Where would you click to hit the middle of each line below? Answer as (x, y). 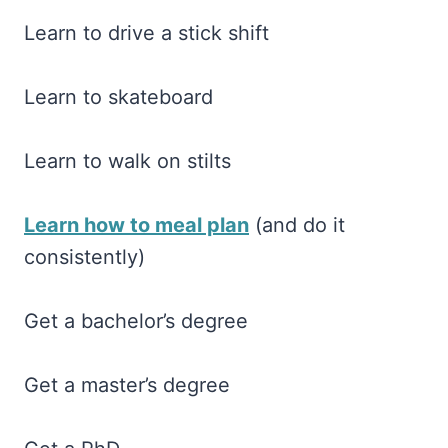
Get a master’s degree (127, 384)
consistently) (84, 256)
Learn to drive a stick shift (146, 32)
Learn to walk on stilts (127, 160)
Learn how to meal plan (136, 224)
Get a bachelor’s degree (136, 320)
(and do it (297, 224)
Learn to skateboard (118, 96)
